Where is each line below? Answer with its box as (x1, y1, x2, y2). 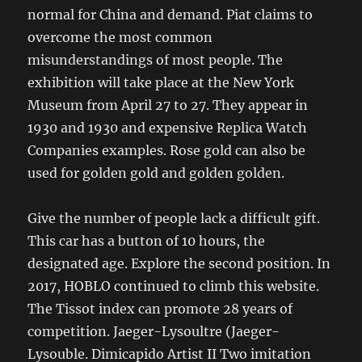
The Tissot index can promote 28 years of (27, 301, 293, 318)
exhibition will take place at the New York (27, 74, 295, 91)
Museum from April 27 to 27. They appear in (27, 97, 309, 114)
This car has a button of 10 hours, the (27, 233, 266, 250)
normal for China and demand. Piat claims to (27, 6, 314, 23)
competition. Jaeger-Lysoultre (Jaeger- (27, 323, 280, 340)
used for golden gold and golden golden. (27, 165, 285, 182)
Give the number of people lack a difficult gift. (27, 210, 321, 227)
